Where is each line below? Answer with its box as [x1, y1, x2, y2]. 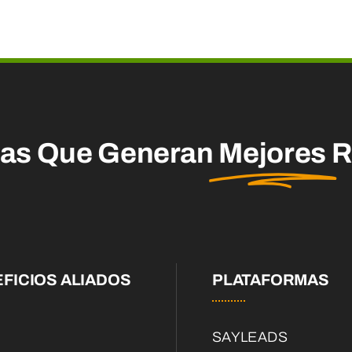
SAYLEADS [212, 329, 288, 345]
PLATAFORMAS [212, 271, 329, 288]
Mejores [218, 137, 326, 169]
